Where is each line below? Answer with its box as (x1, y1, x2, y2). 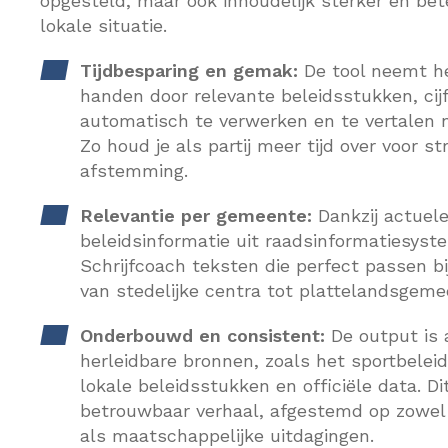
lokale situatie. (40, 15, 167, 36)
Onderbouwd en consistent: (80, 325, 325, 346)
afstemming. (80, 160, 188, 181)
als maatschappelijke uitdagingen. (80, 425, 374, 446)
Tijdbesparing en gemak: (80, 60, 298, 81)
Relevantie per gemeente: (80, 205, 312, 226)
